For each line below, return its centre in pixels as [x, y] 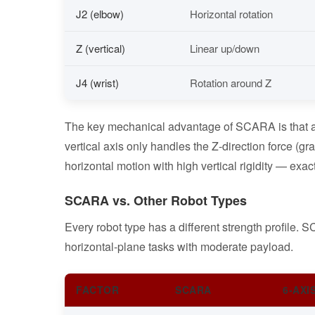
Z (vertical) [101, 48]
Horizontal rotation [231, 13]
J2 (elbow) [100, 13]
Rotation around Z [231, 82]
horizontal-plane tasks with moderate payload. [179, 246]
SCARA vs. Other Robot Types [156, 200]
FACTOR [97, 289]
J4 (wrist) [97, 82]
